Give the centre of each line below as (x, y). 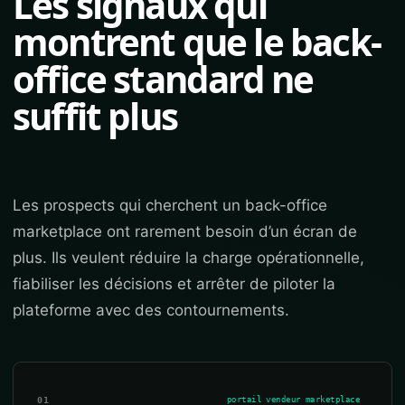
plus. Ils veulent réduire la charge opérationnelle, (188, 258)
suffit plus (95, 116)
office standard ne (163, 79)
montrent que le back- (197, 42)
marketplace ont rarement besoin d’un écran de (185, 231)
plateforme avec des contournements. (151, 310)
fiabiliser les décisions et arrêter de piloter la (174, 284)
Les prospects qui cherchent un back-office (170, 205)
